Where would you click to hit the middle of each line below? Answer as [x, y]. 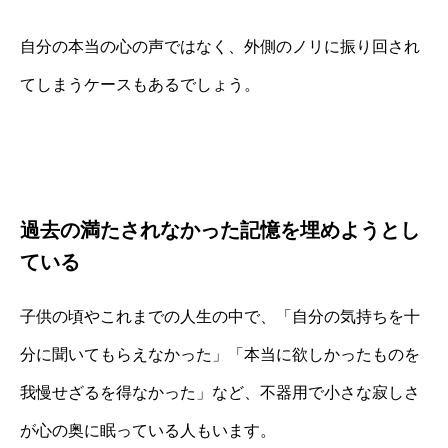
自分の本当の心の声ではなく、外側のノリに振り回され [220, 46]
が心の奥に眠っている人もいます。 [148, 430]
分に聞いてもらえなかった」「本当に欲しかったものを [220, 354]
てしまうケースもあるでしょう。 [140, 84]
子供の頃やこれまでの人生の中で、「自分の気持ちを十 [220, 316]
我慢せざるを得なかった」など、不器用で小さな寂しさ [220, 392]
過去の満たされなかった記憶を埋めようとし [220, 229]
